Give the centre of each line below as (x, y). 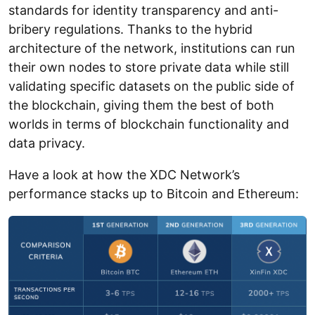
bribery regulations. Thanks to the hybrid (130, 30)
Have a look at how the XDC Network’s (124, 175)
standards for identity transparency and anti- (143, 11)
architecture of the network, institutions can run (152, 49)
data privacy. (47, 143)
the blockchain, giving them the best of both (141, 105)
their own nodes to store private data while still (149, 67)
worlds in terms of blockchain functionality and (149, 124)
